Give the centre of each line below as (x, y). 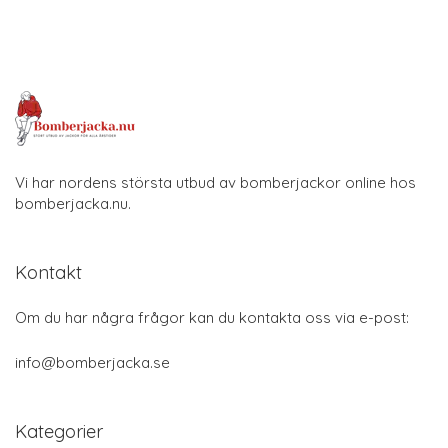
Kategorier (59, 432)
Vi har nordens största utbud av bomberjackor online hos (215, 183)
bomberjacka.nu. (73, 204)
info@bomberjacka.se (92, 363)
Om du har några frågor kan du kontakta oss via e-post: (212, 318)
